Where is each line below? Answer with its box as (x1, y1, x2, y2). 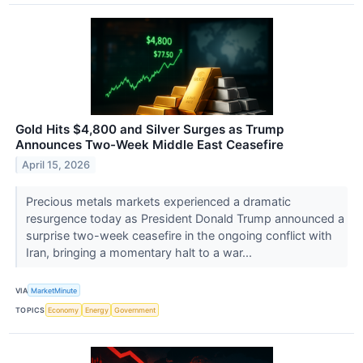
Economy (48, 305, 79, 315)
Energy (84, 305, 109, 315)
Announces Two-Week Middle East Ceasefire (15, 137, 284, 153)
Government (114, 305, 156, 315)
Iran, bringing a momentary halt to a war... (25, 246, 255, 260)
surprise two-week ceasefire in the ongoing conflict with (25, 228, 332, 243)
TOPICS (15, 305, 45, 315)
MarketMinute (31, 285, 78, 295)
